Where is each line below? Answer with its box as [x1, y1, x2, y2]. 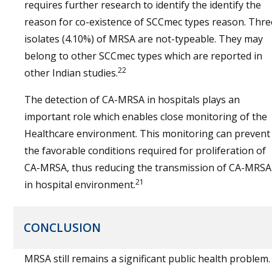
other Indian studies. [24, 66, 118, 80]
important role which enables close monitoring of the [24, 110, 267, 123]
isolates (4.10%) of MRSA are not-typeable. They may [24, 32, 263, 46]
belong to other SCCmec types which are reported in [24, 49, 262, 63]
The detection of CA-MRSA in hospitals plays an [24, 93, 240, 106]
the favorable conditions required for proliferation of [24, 144, 266, 157]
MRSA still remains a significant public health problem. [24, 252, 270, 265]
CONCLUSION [24, 220, 101, 236]
